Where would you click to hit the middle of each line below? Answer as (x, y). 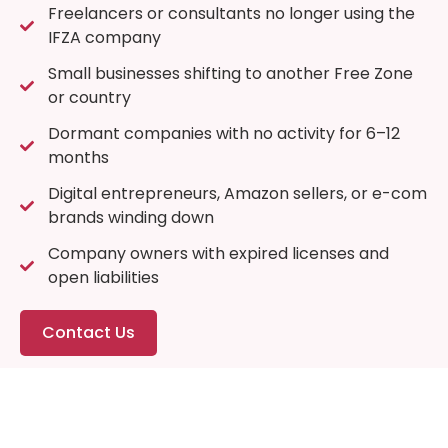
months (78, 157)
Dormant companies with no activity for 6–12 (223, 133)
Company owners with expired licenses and (218, 253)
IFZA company (104, 37)
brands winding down (130, 217)
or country (89, 97)
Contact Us (88, 332)
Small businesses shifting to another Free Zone (230, 73)
